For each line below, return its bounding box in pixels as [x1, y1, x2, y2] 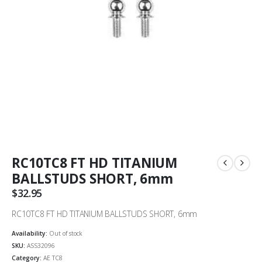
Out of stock [49, 229, 82, 237]
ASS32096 [27, 241, 55, 250]
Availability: [12, 229, 49, 237]
